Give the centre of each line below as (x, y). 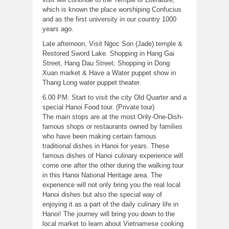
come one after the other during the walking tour (113, 165)
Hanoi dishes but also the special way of (102, 194)
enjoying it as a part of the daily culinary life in (110, 204)
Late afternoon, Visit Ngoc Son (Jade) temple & (112, 43)
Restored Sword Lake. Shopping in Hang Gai (108, 53)
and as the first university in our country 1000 (109, 19)
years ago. (58, 29)
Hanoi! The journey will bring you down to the (109, 214)
